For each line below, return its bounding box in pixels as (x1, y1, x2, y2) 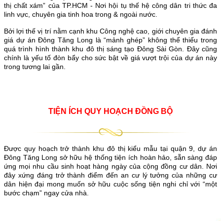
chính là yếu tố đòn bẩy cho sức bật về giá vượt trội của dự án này (4, 53, 217, 62)
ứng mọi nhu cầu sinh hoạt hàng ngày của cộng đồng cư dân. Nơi (4, 162, 217, 170)
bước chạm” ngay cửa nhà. (4, 188, 89, 197)
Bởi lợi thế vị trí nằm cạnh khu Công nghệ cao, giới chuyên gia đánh (4, 27, 217, 35)
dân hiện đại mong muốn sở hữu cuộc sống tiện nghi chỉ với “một (4, 180, 217, 188)
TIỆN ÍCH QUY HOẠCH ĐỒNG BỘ (48, 107, 173, 116)
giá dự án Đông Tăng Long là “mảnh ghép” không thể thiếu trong (4, 36, 217, 44)
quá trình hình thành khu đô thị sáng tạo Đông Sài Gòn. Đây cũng (4, 44, 217, 53)
